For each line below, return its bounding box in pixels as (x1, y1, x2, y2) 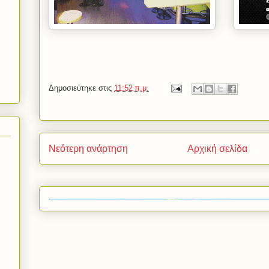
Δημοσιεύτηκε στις (49, 83, 114, 93)
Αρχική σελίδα (187, 144, 247, 154)
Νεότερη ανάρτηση (49, 144, 128, 154)
